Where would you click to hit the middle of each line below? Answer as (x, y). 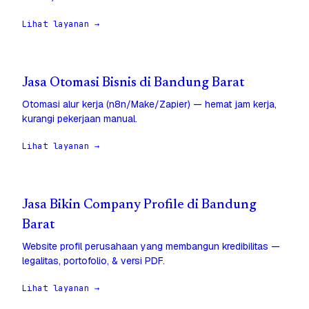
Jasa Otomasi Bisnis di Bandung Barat (133, 83)
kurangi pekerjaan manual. (80, 119)
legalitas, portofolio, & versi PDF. (93, 261)
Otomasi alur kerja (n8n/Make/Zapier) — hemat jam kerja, (149, 104)
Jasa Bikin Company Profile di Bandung (139, 206)
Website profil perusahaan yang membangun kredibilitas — (151, 247)
